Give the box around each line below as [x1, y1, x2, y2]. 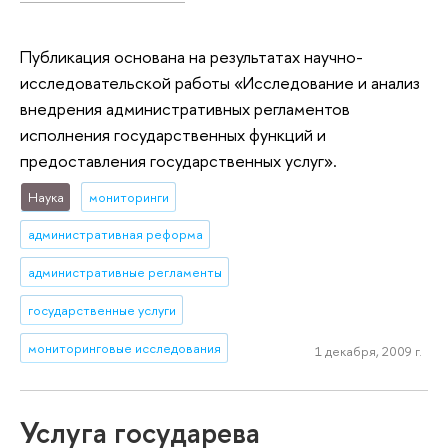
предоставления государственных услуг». [20, 148, 337, 172]
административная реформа [27, 225, 203, 244]
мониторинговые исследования [27, 339, 221, 358]
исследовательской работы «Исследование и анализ [20, 70, 420, 94]
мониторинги [88, 187, 169, 206]
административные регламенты [27, 263, 222, 282]
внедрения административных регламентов [20, 96, 350, 120]
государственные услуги [27, 301, 176, 320]
